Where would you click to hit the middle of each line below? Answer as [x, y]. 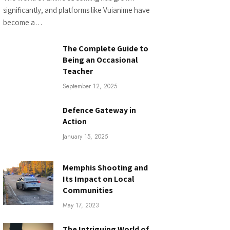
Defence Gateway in [99, 110]
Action [75, 121]
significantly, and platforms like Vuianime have [76, 10]
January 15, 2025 [85, 136]
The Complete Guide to [106, 48]
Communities [88, 190]
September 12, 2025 [90, 86]
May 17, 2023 [81, 205]
